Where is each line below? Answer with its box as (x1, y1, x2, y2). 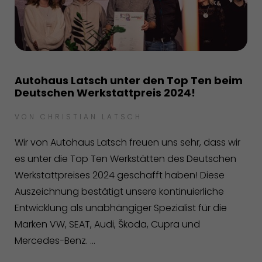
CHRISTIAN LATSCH (40, 111, 142, 122)
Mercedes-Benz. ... (15, 233, 95, 247)
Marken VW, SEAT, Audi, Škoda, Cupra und (15, 217, 200, 231)
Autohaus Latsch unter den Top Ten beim (15, 73, 243, 88)
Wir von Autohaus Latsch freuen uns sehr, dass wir (15, 135, 240, 149)
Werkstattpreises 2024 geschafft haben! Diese (15, 168, 225, 182)
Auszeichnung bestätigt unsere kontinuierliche (15, 184, 224, 198)
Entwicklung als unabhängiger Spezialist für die (15, 201, 227, 215)
